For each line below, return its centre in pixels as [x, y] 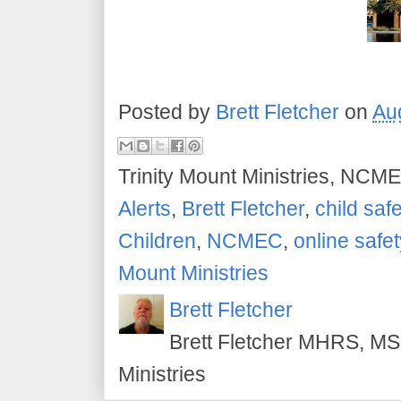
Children [157, 241]
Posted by [167, 112]
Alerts [145, 209]
